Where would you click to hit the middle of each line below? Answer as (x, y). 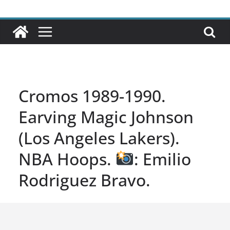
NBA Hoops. (67, 159)
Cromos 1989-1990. (92, 96)
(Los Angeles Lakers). (99, 138)
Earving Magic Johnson (106, 117)
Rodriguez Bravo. (84, 180)
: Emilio (163, 159)
